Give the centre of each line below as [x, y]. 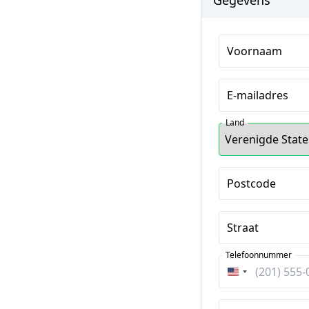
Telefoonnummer [259, 255]
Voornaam [255, 51]
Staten [250, 292]
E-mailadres [258, 95]
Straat [243, 228]
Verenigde [260, 276]
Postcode [251, 183]
